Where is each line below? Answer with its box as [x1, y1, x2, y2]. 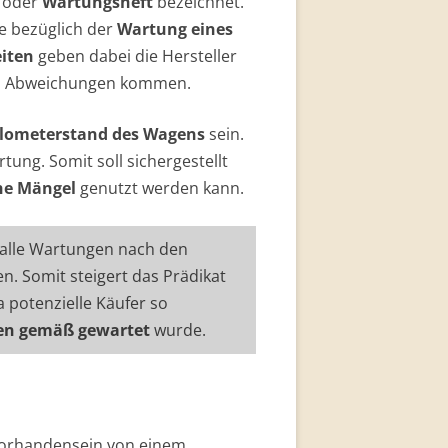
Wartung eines [117, 18, 233, 40]
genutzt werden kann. [76, 177, 244, 199]
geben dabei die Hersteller [34, 45, 237, 67]
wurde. [150, 319, 206, 341]
